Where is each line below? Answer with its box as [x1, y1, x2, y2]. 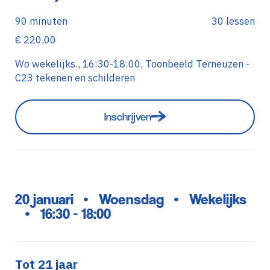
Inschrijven [104, 110, 151, 124]
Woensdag [98, 190, 164, 208]
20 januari [14, 190, 74, 208]
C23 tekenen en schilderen [14, 71, 135, 84]
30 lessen [212, 14, 256, 28]
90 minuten [14, 14, 67, 28]
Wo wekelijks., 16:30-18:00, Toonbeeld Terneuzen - [14, 57, 250, 71]
